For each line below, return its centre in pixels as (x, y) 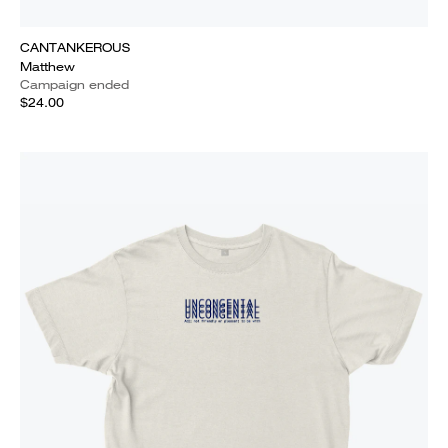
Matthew (47, 66)
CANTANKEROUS (75, 47)
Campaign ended (74, 84)
